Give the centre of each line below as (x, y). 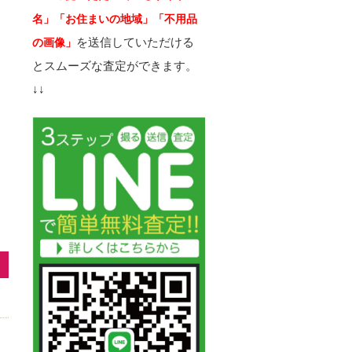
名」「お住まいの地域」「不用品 (115, 19)
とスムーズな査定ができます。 (115, 66)
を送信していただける (135, 42)
